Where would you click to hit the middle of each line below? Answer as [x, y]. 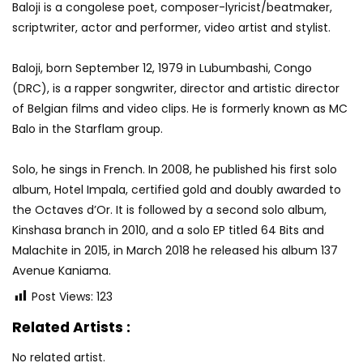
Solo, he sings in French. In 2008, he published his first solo [175, 169]
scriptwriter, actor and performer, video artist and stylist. [171, 28]
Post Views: [62, 297]
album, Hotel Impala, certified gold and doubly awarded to [177, 190]
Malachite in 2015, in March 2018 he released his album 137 [175, 250]
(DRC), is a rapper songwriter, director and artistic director [176, 88]
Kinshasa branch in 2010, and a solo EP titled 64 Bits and [168, 230]
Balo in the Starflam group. [88, 129]
